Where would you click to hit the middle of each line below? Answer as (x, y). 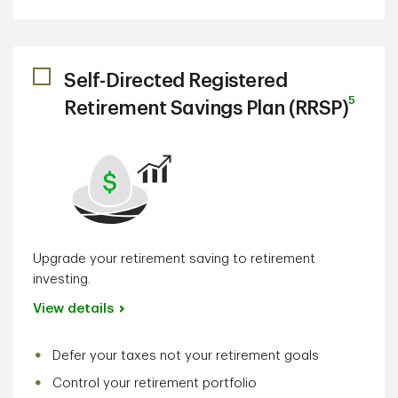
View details (73, 309)
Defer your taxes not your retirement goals (186, 356)
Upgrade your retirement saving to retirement (174, 259)
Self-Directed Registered (175, 81)
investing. (62, 279)
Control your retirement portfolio (155, 383)
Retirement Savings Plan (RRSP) (206, 108)
